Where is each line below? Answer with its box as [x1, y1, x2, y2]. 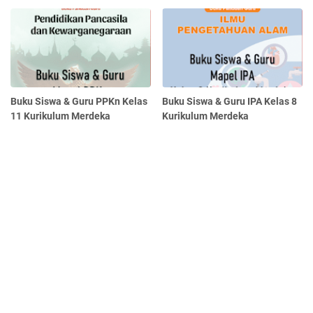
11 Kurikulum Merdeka [10, 110, 110, 122]
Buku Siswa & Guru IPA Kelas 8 [162, 96, 298, 108]
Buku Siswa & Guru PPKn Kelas [10, 96, 147, 108]
